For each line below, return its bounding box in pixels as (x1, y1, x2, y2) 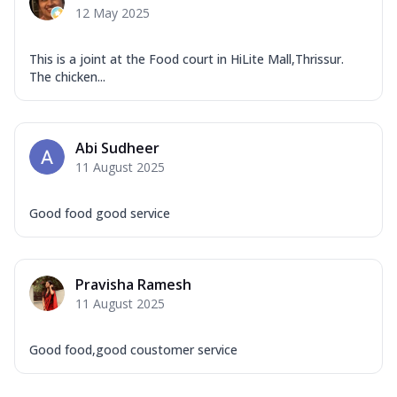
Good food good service (29, 204, 170, 222)
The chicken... (29, 67, 105, 85)
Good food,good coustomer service (29, 340, 237, 358)
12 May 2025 (75, 4, 150, 21)
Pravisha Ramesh (75, 274, 191, 294)
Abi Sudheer (75, 137, 160, 158)
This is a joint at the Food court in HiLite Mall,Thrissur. (29, 50, 344, 67)
